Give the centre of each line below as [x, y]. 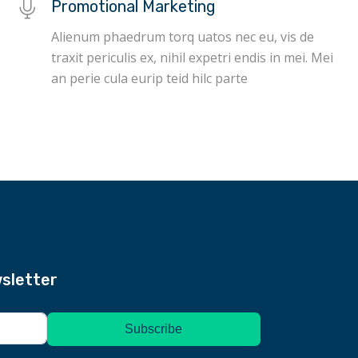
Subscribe [154, 329]
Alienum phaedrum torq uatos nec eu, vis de [182, 37]
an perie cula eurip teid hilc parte [149, 78]
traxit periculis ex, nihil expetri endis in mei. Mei [192, 58]
